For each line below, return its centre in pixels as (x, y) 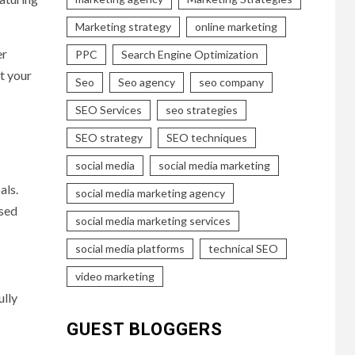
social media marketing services (153, 220)
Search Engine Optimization (189, 54)
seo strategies (201, 109)
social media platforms (130, 248)
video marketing (115, 276)
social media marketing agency (150, 193)
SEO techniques (206, 137)
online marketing (236, 26)
